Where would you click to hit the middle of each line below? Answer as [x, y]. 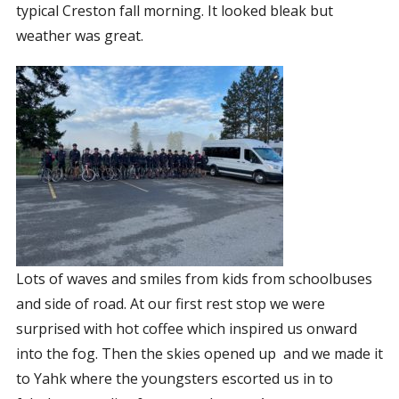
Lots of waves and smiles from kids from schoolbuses [194, 279]
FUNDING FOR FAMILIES [86, 84]
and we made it [333, 354]
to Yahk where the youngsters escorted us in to [174, 379]
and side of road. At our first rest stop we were [170, 304]
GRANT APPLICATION [85, 112]
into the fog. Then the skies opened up [146, 354]
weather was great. [79, 36]
